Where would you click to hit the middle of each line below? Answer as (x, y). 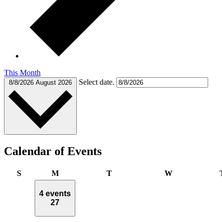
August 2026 (54, 82)
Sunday (34, 173)
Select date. (98, 82)
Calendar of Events (53, 151)
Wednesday (191, 173)
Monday (72, 173)
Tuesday (126, 173)
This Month (22, 72)
